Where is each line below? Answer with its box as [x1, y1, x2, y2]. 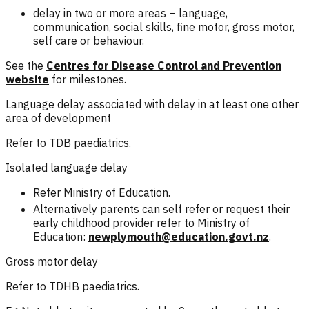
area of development [6, 110, 111, 125]
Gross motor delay [6, 254, 98, 268]
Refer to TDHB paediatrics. [6, 279, 139, 293]
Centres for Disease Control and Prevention [46, 58, 281, 72]
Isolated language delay [6, 160, 128, 175]
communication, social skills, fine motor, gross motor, [33, 19, 295, 34]
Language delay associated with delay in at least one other [6, 97, 299, 111]
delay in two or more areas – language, [33, 6, 228, 20]
